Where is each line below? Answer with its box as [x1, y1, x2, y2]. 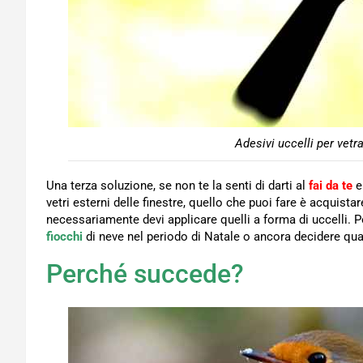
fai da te [309, 178, 352, 194]
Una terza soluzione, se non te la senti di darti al [46, 178, 309, 194]
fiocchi [46, 229, 83, 245]
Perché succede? [46, 258, 244, 290]
